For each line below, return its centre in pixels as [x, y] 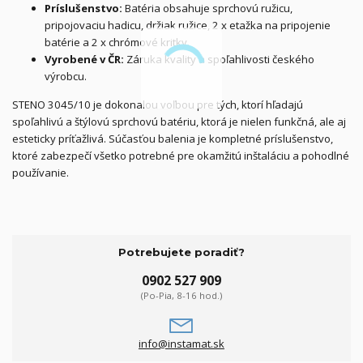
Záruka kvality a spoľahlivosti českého [219, 59]
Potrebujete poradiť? [181, 252]
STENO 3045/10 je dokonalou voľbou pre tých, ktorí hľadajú [158, 105]
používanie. [41, 173]
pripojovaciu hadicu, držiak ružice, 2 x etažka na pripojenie [188, 25]
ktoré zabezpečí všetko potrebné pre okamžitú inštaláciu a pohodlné [181, 156]
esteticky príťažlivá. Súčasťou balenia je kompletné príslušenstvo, [173, 139]
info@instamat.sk [181, 343]
